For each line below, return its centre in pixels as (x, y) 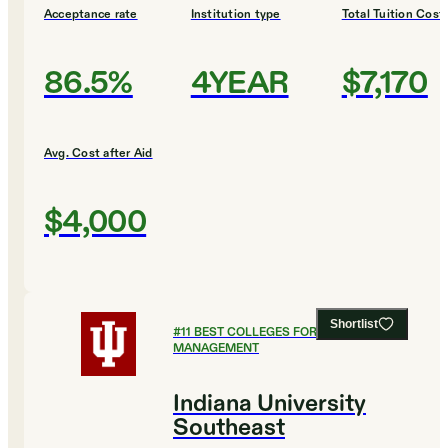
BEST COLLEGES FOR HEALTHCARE (296, 332)
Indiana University (269, 404)
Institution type (235, 14)
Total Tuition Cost (392, 14)
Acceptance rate (91, 14)
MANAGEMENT (216, 348)
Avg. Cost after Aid (98, 153)
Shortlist (354, 324)
